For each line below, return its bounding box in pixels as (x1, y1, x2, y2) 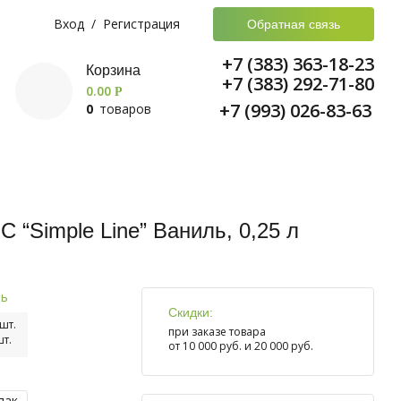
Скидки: (168, 305, 213, 320)
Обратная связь (247, 17, 340, 31)
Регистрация (103, 15, 181, 32)
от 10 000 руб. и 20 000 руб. (168, 338, 313, 354)
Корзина (86, 62, 141, 78)
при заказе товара (168, 324, 266, 340)
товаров (96, 99, 151, 117)
